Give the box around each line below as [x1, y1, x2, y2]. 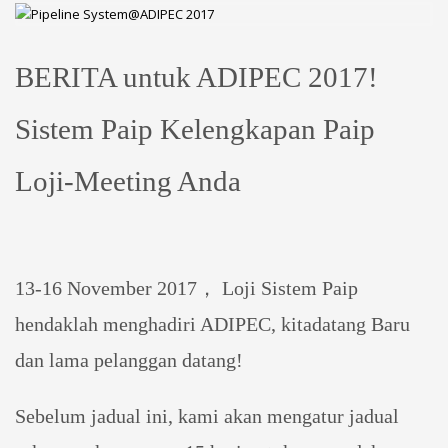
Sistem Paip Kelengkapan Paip [15, 113, 375, 146]
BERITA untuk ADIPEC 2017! [15, 61, 378, 94]
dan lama [15, 349, 89, 372]
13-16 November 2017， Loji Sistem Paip [15, 277, 358, 300]
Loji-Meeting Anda [15, 165, 241, 198]
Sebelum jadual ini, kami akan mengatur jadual [15, 405, 399, 428]
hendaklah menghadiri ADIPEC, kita [15, 313, 312, 336]
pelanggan [94, 349, 177, 372]
